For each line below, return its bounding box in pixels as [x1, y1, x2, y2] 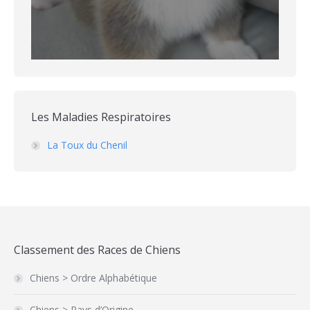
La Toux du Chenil [47, 138, 127, 152]
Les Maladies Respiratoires [31, 109, 171, 125]
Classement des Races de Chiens [14, 242, 181, 257]
